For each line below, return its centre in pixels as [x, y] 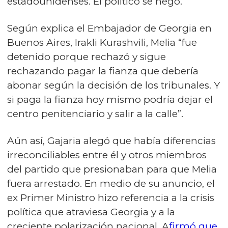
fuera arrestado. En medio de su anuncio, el [111, 184]
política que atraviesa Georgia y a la [91, 212]
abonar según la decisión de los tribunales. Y [113, 85]
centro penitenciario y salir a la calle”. [95, 114]
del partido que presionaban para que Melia [112, 169]
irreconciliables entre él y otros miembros [107, 155]
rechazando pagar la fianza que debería [103, 71]
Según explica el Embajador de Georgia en [109, 28]
